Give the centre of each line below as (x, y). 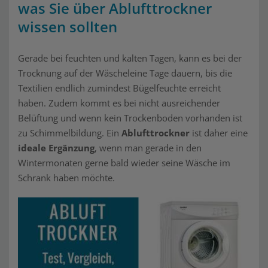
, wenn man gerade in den (148, 148)
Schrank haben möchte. (66, 178)
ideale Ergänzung (56, 148)
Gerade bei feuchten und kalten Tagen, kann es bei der (130, 58)
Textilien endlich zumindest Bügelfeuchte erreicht (119, 88)
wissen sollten (68, 27)
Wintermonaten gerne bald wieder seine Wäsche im (124, 163)
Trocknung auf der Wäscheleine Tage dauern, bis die (125, 73)
